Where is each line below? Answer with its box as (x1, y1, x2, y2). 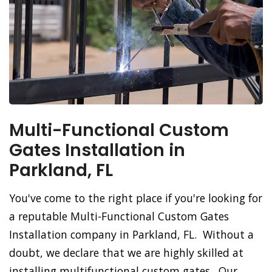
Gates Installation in (9, 138, 185, 163)
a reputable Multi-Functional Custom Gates (9, 209, 229, 224)
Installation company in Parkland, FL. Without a (9, 227, 254, 242)
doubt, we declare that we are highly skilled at (9, 245, 243, 260)
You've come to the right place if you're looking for (9, 191, 262, 206)
